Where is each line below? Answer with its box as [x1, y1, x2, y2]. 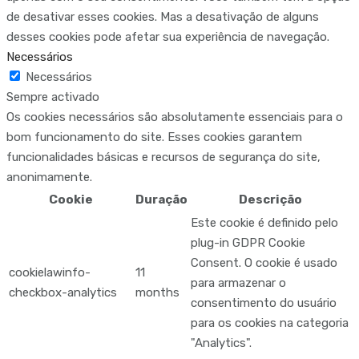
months [135, 285, 179, 301]
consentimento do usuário [191, 296, 337, 311]
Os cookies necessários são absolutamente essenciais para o [6, 110, 343, 125]
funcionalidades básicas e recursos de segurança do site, [6, 150, 321, 165]
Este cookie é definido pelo [191, 216, 338, 231]
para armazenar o [191, 276, 286, 291]
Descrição [239, 192, 302, 208]
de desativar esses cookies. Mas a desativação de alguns [6, 10, 319, 25]
